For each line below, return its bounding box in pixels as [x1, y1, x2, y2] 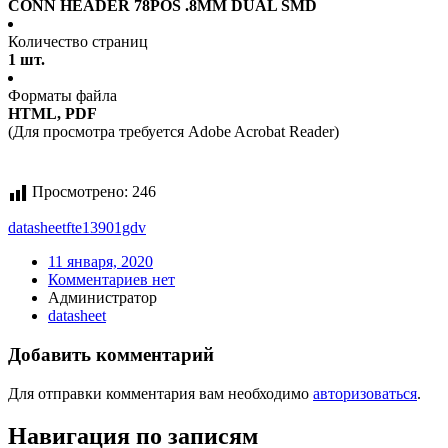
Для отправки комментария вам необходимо [8, 384, 313, 402]
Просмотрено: [32, 183, 128, 201]
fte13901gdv [66, 219, 146, 237]
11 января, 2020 [48, 253, 153, 271]
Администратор [48, 289, 157, 307]
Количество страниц [8, 33, 148, 51]
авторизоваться [313, 384, 417, 402]
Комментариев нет [48, 271, 175, 289]
